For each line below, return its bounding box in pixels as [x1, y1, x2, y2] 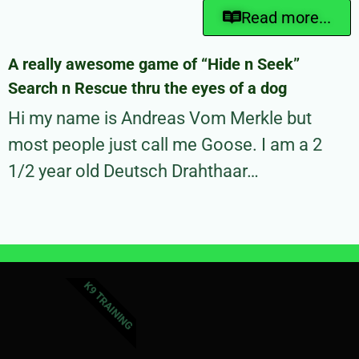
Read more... [241, 8, 331, 28]
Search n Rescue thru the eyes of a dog [8, 79, 287, 99]
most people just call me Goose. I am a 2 [8, 135, 322, 155]
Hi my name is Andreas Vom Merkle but [8, 108, 312, 129]
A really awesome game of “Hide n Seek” [8, 54, 300, 75]
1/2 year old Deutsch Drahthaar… [8, 161, 259, 182]
